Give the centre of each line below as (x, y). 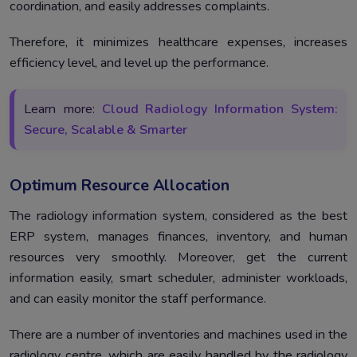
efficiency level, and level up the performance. (139, 63)
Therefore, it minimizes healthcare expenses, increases (178, 43)
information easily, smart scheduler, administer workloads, (178, 278)
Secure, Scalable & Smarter (106, 129)
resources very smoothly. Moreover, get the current (178, 257)
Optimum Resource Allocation (120, 185)
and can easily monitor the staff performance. (138, 298)
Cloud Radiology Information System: (220, 109)
